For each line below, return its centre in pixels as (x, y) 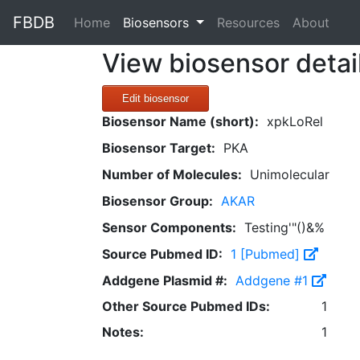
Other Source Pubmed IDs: (186, 306)
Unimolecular (290, 174)
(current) (136, 22)
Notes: (123, 332)
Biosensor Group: (157, 201)
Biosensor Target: (159, 148)
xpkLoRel (295, 121)
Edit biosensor (155, 98)
